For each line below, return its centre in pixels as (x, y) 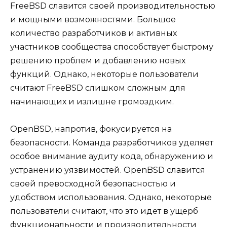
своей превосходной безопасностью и (93, 183)
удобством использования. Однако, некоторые (111, 197)
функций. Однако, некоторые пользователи (104, 74)
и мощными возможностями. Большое (93, 19)
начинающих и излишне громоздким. (92, 101)
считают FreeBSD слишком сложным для (98, 88)
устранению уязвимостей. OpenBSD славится (108, 170)
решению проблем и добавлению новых (98, 60)
